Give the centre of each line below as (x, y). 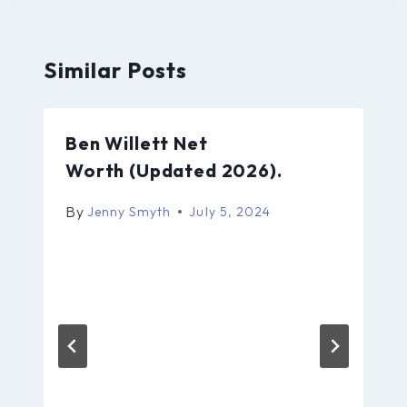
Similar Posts (116, 69)
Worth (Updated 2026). (174, 170)
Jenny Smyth (129, 211)
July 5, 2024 (230, 211)
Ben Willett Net (137, 143)
